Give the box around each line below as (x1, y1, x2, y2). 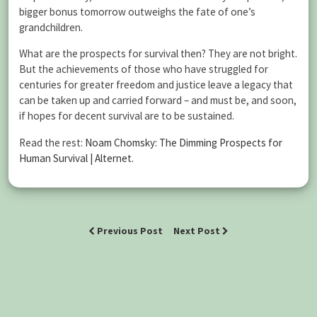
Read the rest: (19, 135, 85, 149)
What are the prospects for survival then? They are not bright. (19, 47, 297, 61)
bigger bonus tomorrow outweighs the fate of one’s (19, 5, 255, 19)
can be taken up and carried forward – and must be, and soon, (19, 93, 296, 108)
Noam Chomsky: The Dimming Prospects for (85, 135, 282, 149)
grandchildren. (19, 21, 83, 35)
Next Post (173, 224, 222, 237)
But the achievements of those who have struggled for (19, 62, 268, 76)
